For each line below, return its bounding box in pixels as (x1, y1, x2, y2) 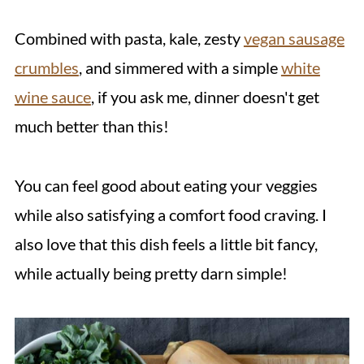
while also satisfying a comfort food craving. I (14, 205, 327, 224)
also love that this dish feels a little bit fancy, (14, 234, 318, 253)
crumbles (14, 58, 79, 77)
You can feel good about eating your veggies (14, 175, 318, 195)
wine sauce (14, 87, 91, 106)
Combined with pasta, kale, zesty (14, 28, 244, 48)
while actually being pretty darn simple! (14, 263, 288, 283)
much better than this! (14, 116, 169, 136)
